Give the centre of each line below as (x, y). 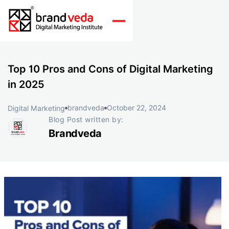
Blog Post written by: (86, 120)
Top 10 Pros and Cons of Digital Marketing (110, 69)
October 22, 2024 (136, 108)
